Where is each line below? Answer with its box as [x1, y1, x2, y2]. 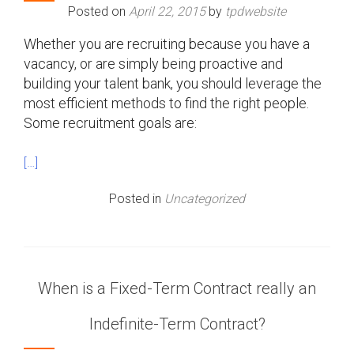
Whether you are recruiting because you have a [24, 36, 310, 52]
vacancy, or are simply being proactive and [24, 55, 283, 72]
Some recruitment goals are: [24, 115, 197, 131]
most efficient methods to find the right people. [24, 95, 309, 111]
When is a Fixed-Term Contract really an [38, 279, 316, 298]
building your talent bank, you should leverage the [24, 75, 322, 92]
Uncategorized [164, 191, 245, 206]
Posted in [109, 191, 164, 206]
